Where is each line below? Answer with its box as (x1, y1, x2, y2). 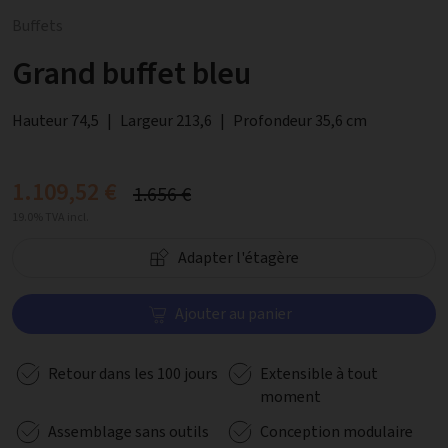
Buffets (12, 15, 63, 36)
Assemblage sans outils (48, 421, 209, 442)
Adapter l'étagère (177, 247, 299, 268)
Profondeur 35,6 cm (233, 110, 367, 131)
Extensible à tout (260, 363, 378, 384)
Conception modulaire (260, 421, 413, 442)
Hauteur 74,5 (12, 110, 99, 131)
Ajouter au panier (175, 303, 292, 324)
